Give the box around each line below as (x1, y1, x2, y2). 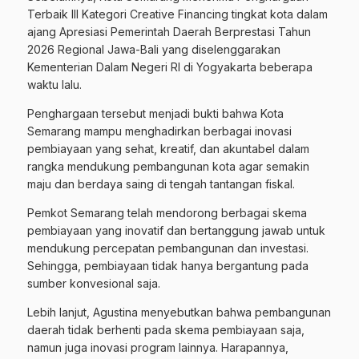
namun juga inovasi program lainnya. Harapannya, (27, 341, 288, 355)
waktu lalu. (27, 78, 82, 92)
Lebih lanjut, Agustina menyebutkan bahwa (27, 305, 255, 320)
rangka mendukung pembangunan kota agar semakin (27, 159, 309, 174)
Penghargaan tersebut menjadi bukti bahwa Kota (27, 107, 284, 121)
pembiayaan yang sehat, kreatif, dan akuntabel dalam (27, 142, 309, 156)
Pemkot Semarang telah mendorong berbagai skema (27, 206, 307, 220)
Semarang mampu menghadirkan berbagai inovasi (27, 124, 292, 139)
